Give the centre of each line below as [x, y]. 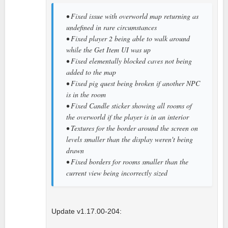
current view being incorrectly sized [117, 173]
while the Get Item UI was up [108, 49]
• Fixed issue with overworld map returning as [132, 16]
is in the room [86, 94]
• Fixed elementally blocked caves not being [129, 61]
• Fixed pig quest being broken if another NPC [133, 83]
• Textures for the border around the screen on [132, 128]
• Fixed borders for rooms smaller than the [127, 161]
